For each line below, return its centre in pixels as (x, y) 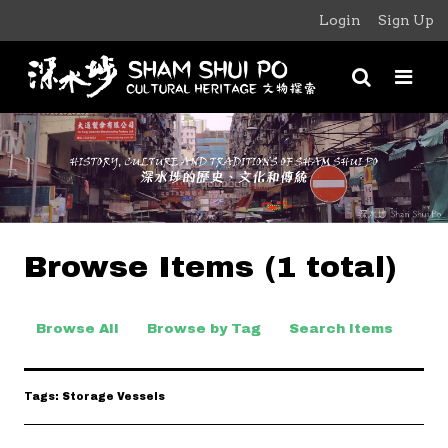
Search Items (341, 329)
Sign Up (406, 20)
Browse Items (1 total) (210, 267)
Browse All (77, 329)
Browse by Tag (204, 329)
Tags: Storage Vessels (94, 397)
